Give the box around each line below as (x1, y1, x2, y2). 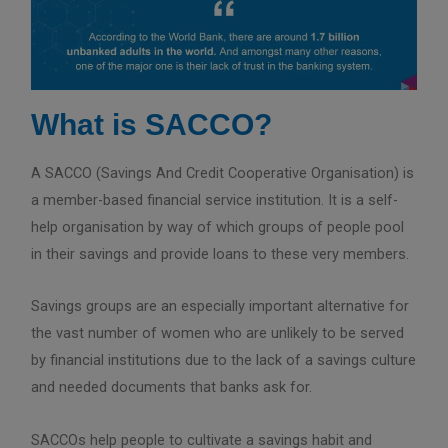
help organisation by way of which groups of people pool (31, 217, 405, 236)
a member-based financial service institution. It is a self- (31, 190, 399, 209)
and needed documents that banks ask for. (31, 378, 313, 397)
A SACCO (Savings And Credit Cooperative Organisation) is (31, 163, 415, 182)
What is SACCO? (31, 107, 273, 141)
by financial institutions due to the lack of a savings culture (31, 351, 417, 370)
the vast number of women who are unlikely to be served (31, 324, 405, 343)
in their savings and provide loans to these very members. (31, 244, 410, 263)
